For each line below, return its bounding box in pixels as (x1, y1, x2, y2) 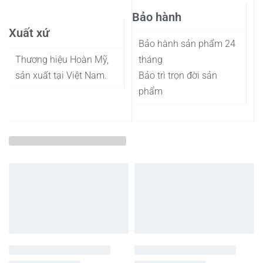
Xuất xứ (9, 26, 49, 41)
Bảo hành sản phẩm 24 (139, 38, 236, 50)
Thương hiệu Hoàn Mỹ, (15, 54, 109, 66)
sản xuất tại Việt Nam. (15, 70, 107, 82)
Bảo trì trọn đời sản (139, 70, 218, 82)
